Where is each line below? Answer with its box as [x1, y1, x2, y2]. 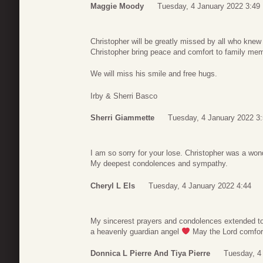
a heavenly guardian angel [90, 227, 181, 236]
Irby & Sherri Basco [90, 91, 157, 100]
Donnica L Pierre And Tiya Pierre [90, 249, 210, 258]
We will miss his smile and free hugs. [90, 69, 217, 79]
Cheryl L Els [90, 181, 135, 190]
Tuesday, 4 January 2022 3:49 [157, 1, 260, 11]
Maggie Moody [90, 1, 144, 11]
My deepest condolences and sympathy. [90, 159, 228, 168]
